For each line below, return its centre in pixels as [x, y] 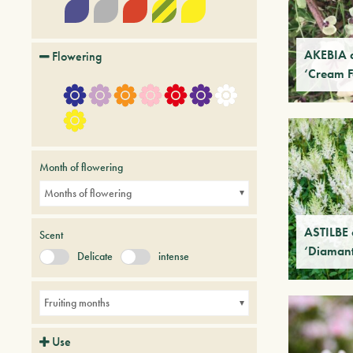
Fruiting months [77, 303]
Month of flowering [81, 167]
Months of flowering [88, 193]
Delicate [95, 256]
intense [174, 256]
